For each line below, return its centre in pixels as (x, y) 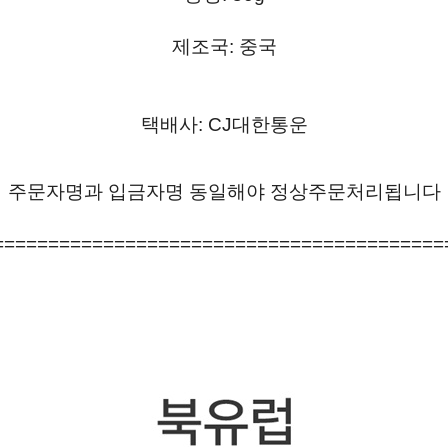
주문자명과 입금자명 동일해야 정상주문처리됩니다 (224, 191)
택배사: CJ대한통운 (224, 124)
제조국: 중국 (224, 46)
